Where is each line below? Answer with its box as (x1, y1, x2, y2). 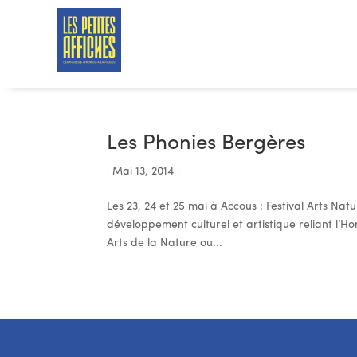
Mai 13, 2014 (112, 166, 175, 178)
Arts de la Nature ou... (107, 237, 223, 249)
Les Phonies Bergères (107, 133, 306, 155)
